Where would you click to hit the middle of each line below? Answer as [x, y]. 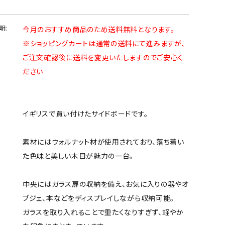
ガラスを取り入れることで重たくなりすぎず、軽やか [103, 212]
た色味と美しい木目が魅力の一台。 [78, 156]
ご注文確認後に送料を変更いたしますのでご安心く [103, 57]
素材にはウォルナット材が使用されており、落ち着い [103, 142]
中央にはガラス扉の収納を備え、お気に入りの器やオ [106, 184]
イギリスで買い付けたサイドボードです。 [85, 114]
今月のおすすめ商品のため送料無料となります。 [99, 29]
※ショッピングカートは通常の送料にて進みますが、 [104, 43]
